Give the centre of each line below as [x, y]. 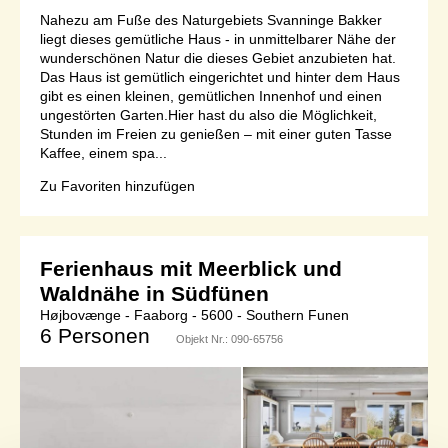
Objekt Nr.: [203, 338]
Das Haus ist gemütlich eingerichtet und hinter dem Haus [220, 76]
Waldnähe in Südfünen [154, 293]
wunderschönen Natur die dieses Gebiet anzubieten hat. [218, 57]
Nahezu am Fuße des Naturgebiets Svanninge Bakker [211, 19]
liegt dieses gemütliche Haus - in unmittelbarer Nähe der [218, 38]
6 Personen [95, 335]
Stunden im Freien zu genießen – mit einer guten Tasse [216, 133]
